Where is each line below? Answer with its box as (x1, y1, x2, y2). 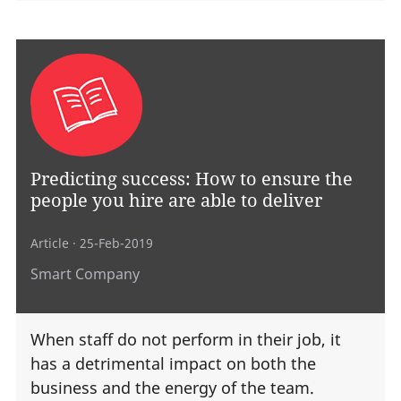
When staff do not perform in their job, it (30, 328, 341, 351)
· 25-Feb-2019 (69, 235, 153, 252)
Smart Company (30, 264, 140, 285)
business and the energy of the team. (30, 377, 314, 399)
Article (30, 235, 69, 252)
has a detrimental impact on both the (30, 353, 316, 375)
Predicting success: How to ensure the (30, 166, 353, 192)
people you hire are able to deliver (30, 187, 322, 213)
